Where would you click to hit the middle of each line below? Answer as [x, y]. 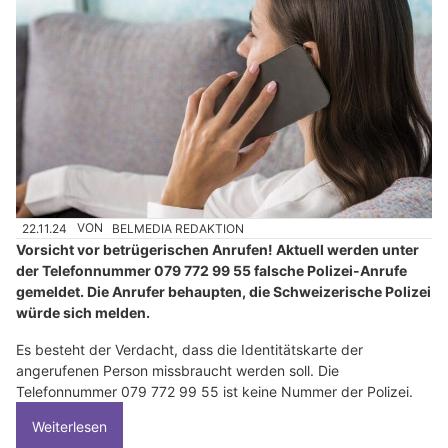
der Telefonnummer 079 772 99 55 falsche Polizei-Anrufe [211, 270]
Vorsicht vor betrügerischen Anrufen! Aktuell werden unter [217, 249]
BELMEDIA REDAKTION [178, 228]
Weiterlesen [69, 426]
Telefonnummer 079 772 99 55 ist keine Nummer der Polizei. [214, 391]
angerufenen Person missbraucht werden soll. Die [177, 370]
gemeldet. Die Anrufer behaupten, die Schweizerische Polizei [223, 291]
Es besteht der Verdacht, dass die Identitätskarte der [189, 349]
